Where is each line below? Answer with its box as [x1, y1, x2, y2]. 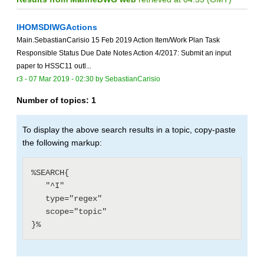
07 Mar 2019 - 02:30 [29, 75, 94, 84]
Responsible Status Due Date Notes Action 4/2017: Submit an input [16, 49, 231, 58]
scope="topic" [31, 207, 45, 217]
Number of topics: [16, 95, 91, 105]
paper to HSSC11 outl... [16, 62, 91, 71]
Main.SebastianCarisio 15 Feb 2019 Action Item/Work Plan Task [16, 36, 220, 45]
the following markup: [22, 138, 102, 148]
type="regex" [31, 194, 45, 204]
